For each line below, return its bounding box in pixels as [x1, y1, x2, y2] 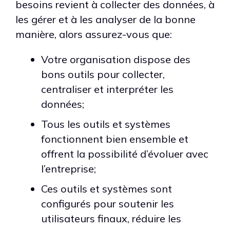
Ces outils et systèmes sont [41, 182, 172, 195]
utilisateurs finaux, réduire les [41, 212, 181, 225]
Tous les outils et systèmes [41, 117, 170, 130]
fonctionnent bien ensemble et [41, 132, 188, 145]
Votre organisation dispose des [41, 52, 190, 66]
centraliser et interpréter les [41, 82, 174, 95]
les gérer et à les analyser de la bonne [15, 12, 196, 26]
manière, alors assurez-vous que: [15, 27, 172, 41]
